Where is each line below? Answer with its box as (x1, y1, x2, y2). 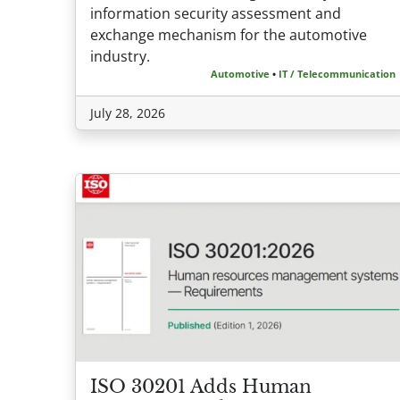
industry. (90, 46, 154, 66)
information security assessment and (90, 3, 341, 23)
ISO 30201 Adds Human (90, 376, 312, 398)
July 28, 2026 (90, 104, 165, 121)
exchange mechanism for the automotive (90, 24, 367, 45)
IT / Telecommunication (279, 66, 396, 80)
